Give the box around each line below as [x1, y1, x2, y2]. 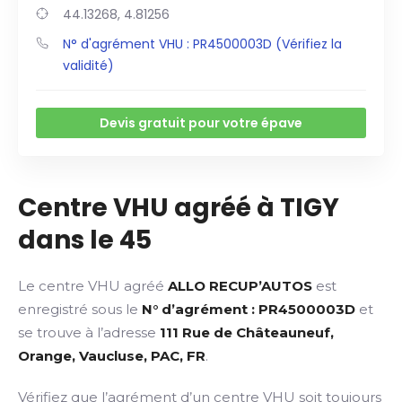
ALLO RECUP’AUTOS [168, 277, 312, 294]
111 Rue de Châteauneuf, [160, 324, 334, 341]
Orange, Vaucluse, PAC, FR [18, 347, 205, 364]
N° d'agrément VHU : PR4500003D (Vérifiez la [63, 35, 342, 53]
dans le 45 [18, 223, 152, 258]
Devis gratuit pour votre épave [100, 114, 302, 132]
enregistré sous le [18, 301, 142, 318]
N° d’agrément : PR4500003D [142, 301, 355, 318]
